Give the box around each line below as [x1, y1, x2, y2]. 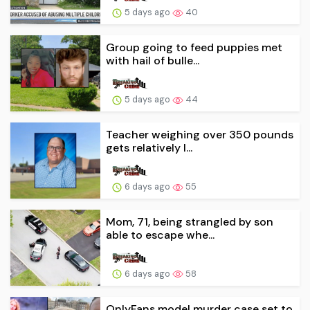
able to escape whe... [106, 227, 215, 242]
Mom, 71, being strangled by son [106, 214, 273, 229]
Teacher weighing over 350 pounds [106, 127, 293, 143]
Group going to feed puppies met [106, 40, 282, 55]
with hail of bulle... [106, 53, 199, 69]
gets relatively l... [106, 140, 192, 156]
